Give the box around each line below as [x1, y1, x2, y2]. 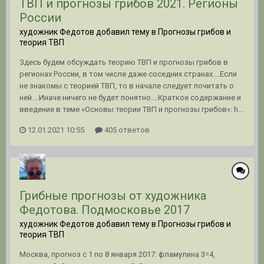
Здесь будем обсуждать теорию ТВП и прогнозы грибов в [19, 57, 228, 67]
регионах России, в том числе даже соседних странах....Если [19, 69, 237, 78]
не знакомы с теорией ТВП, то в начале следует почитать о [19, 81, 234, 90]
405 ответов [103, 125, 150, 134]
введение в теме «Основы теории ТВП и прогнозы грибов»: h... [19, 104, 243, 114]
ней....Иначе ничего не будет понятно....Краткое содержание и [19, 93, 241, 102]
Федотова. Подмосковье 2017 [19, 202, 190, 217]
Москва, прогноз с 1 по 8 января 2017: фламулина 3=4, [19, 249, 215, 259]
